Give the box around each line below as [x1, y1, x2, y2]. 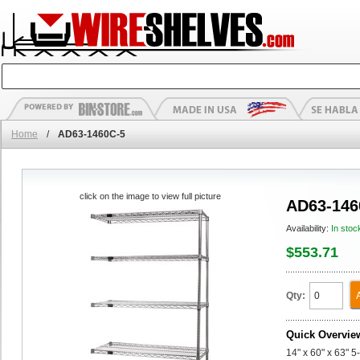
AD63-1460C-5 [58, 129, 125, 140]
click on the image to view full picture [79, 191, 221, 201]
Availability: [286, 223, 331, 233]
